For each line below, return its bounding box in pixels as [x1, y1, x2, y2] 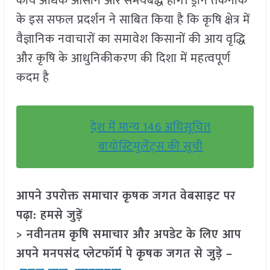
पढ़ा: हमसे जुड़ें [16, 205, 83, 226]
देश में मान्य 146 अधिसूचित [90, 117, 211, 138]
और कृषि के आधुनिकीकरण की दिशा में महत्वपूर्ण [16, 48, 231, 69]
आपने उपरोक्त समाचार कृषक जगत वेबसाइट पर [16, 186, 236, 207]
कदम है [16, 67, 49, 89]
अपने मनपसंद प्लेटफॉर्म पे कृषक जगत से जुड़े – [16, 243, 233, 265]
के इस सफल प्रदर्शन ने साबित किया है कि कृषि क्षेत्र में [16, 10, 250, 31]
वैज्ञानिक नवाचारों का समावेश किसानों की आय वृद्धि [16, 29, 246, 50]
